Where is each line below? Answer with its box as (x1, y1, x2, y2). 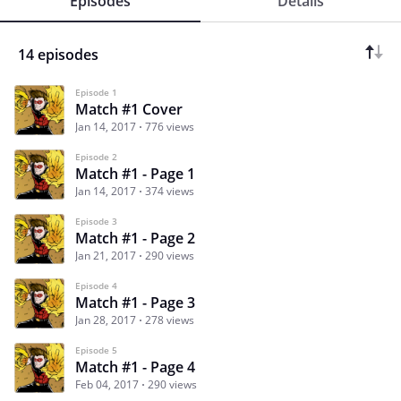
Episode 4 (75, 279, 117, 293)
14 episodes (18, 45, 98, 65)
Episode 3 (75, 215, 117, 228)
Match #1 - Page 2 (75, 228, 195, 249)
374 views (145, 183, 194, 200)
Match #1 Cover (75, 99, 183, 120)
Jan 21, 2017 (75, 248, 136, 264)
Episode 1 (75, 86, 117, 99)
